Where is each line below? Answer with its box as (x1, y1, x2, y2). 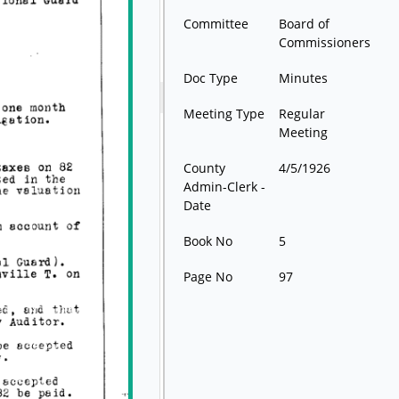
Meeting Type (183, 105, 265, 123)
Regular (279, 105, 326, 123)
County (183, 159, 226, 177)
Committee (183, 15, 249, 33)
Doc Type (183, 69, 239, 87)
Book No (183, 232, 233, 250)
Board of (279, 15, 330, 33)
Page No (183, 268, 233, 286)
